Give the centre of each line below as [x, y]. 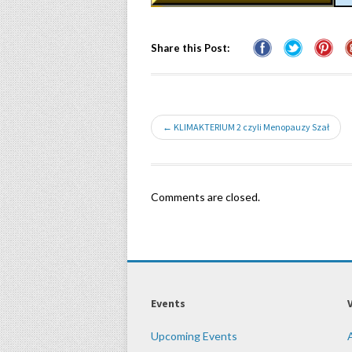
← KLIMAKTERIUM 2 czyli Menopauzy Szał [246, 127]
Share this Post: [190, 48]
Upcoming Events [194, 336]
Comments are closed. [205, 197]
